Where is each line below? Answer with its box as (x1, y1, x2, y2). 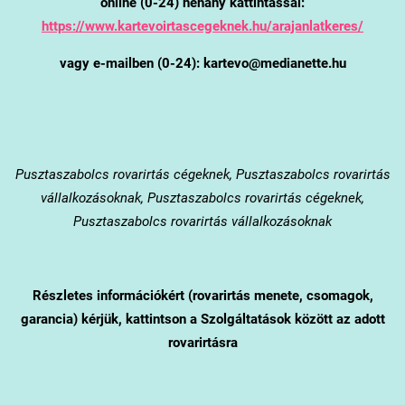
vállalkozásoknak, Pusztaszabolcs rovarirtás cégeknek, (41, 189, 364, 206)
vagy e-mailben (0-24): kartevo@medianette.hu (59, 54, 346, 71)
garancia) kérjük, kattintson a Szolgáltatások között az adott (20, 310, 385, 327)
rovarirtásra (167, 334, 238, 351)
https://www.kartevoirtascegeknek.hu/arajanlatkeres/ (42, 17, 363, 34)
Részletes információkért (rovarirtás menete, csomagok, (32, 287, 373, 304)
